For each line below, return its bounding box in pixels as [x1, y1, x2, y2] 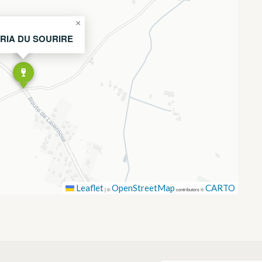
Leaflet [74, 182, 104, 194]
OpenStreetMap [112, 182, 175, 194]
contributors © [175, 186, 206, 193]
